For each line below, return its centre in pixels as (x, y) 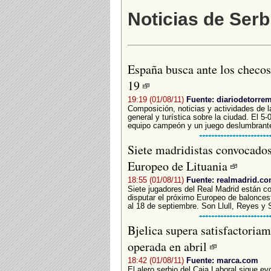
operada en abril (168, 246)
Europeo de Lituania (179, 166)
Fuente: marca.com (222, 260)
